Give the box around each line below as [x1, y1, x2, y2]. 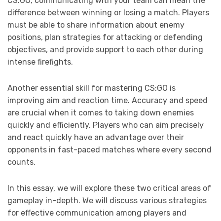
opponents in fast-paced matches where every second [7, 145, 212, 155]
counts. [7, 157, 36, 167]
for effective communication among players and [7, 208, 186, 218]
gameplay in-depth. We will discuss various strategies [7, 196, 207, 206]
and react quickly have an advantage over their [7, 133, 184, 143]
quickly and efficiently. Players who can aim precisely [7, 120, 204, 130]
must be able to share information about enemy [7, 20, 184, 30]
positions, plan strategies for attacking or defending [7, 33, 203, 42]
